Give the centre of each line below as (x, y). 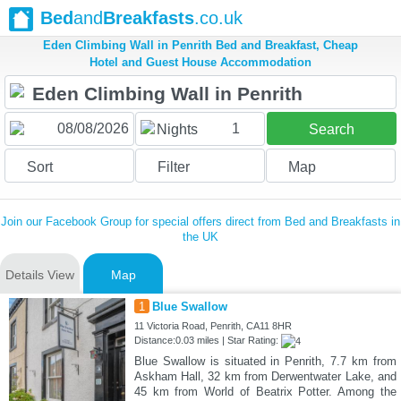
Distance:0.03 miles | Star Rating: (207, 341)
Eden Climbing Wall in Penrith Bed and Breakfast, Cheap (200, 46)
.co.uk (218, 18)
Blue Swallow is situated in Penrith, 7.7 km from (265, 362)
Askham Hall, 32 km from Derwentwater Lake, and (265, 377)
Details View (40, 275)
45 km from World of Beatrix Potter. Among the (265, 392)
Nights (177, 130)
